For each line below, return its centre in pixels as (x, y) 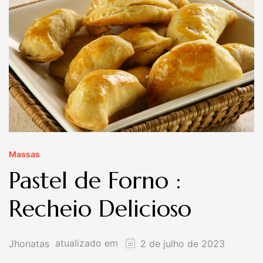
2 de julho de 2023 (183, 244)
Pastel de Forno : (95, 181)
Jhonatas (29, 244)
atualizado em (88, 243)
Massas (24, 154)
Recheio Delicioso (100, 209)
